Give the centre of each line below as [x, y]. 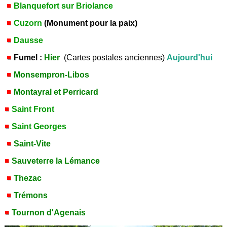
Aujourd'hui [190, 57]
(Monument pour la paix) [91, 23]
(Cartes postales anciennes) [115, 57]
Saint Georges [38, 126]
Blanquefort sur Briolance [64, 6]
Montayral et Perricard [56, 92]
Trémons [31, 195]
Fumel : [28, 57]
